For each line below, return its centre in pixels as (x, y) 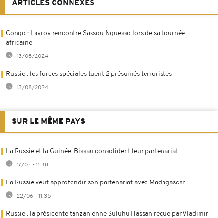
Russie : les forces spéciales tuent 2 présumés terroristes (89, 74)
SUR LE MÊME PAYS (48, 121)
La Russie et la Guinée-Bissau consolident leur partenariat (92, 151)
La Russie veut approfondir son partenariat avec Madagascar (95, 182)
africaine (19, 43)
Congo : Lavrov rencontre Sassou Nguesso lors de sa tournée (95, 33)
